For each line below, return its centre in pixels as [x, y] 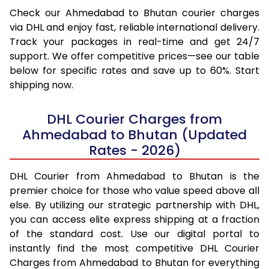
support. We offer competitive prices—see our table [134, 56]
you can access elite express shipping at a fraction [134, 219]
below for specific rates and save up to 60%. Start [134, 70]
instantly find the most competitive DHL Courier [134, 248]
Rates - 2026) [134, 150]
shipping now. [41, 85]
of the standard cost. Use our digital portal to [134, 234]
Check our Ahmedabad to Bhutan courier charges [134, 13]
